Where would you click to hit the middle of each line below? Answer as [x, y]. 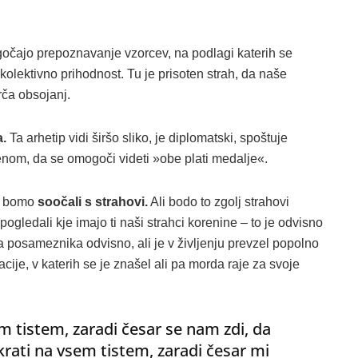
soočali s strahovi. [93, 201]
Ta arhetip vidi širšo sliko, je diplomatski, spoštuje [147, 137]
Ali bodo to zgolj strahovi [219, 201]
